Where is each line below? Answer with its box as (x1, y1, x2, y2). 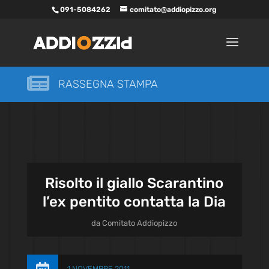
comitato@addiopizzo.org (130, 5, 217, 14)
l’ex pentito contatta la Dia (43, 193, 226, 210)
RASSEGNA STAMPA (58, 77, 158, 91)
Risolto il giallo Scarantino (45, 175, 224, 192)
